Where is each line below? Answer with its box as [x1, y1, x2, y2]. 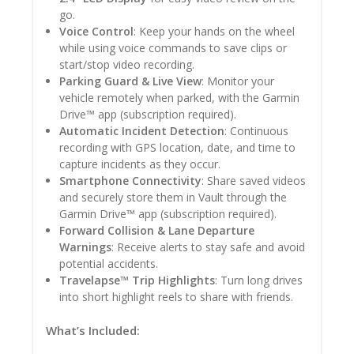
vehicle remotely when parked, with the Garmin [58, 89, 299, 105]
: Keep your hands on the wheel [133, 23, 295, 39]
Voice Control [58, 23, 134, 39]
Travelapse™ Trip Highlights [58, 272, 215, 288]
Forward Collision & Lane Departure [58, 222, 254, 238]
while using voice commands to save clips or [58, 40, 287, 55]
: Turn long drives [214, 272, 303, 288]
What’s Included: [46, 322, 141, 338]
